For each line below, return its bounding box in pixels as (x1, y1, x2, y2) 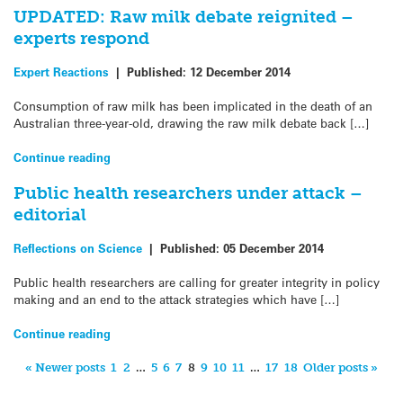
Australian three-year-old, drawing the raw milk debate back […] (13, 114, 369, 130)
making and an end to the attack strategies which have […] (13, 291, 339, 307)
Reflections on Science (13, 239, 142, 255)
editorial (13, 204, 86, 226)
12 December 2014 (190, 63, 291, 79)
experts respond (13, 28, 149, 49)
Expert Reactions (13, 63, 109, 79)
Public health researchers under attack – (13, 183, 363, 204)
